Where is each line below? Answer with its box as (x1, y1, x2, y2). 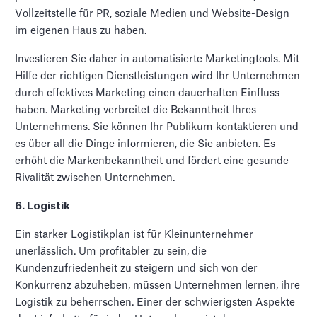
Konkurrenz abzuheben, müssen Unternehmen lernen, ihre (15, 279, 301, 291)
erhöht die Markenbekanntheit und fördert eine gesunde (15, 155, 289, 166)
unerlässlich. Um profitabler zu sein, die (15, 246, 207, 257)
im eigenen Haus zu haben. (15, 25, 147, 36)
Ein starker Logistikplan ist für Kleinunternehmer (15, 229, 254, 240)
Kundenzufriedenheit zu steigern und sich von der (15, 263, 258, 274)
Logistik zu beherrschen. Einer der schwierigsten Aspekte (15, 296, 296, 308)
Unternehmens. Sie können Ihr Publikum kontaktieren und (15, 121, 299, 132)
